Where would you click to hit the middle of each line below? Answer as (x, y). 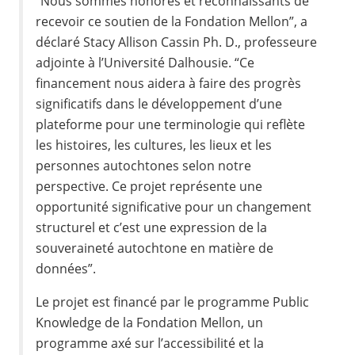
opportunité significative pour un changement (174, 206)
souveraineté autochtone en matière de (155, 248)
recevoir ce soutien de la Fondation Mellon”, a (172, 21)
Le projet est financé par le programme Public (173, 302)
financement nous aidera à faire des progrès (169, 83)
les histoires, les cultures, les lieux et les (154, 145)
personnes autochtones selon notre (144, 165)
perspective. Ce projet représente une (149, 186)
